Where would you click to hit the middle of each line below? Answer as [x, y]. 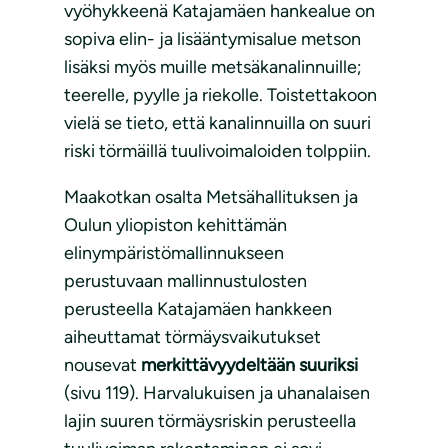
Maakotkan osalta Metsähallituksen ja [211, 197]
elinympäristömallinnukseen [174, 253]
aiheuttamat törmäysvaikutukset [192, 337]
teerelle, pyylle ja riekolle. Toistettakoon [220, 95]
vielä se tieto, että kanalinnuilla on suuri [217, 123]
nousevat [102, 365]
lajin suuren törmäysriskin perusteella [210, 421]
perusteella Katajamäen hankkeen [198, 309]
